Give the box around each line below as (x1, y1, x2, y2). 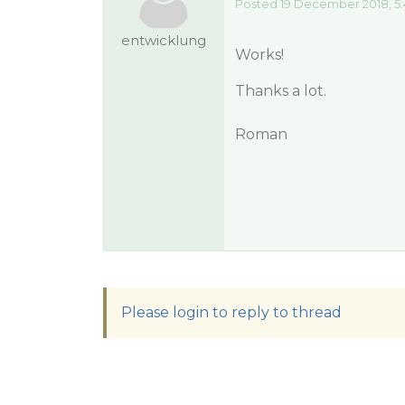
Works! (234, 46, 284, 63)
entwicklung (121, 32, 207, 49)
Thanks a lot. (234, 82, 326, 99)
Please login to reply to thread (121, 304, 342, 321)
